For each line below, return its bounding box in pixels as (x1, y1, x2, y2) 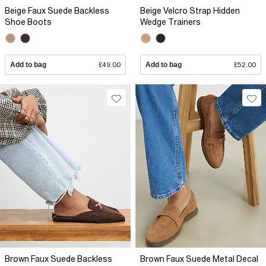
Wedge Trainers (140, 17, 201, 27)
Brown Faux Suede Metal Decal (140, 254, 258, 264)
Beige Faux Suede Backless (5, 6, 109, 16)
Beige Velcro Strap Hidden (140, 6, 240, 16)
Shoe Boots (5, 17, 52, 27)
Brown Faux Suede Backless (5, 254, 112, 264)
